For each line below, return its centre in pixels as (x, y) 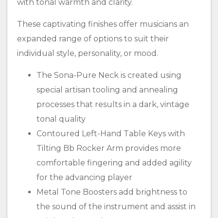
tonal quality (61, 119)
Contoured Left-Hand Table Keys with (111, 134)
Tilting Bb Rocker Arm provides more (109, 148)
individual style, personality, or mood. (88, 53)
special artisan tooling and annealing (107, 90)
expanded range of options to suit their (93, 39)
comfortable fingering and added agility (114, 163)
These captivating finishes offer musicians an (103, 24)
